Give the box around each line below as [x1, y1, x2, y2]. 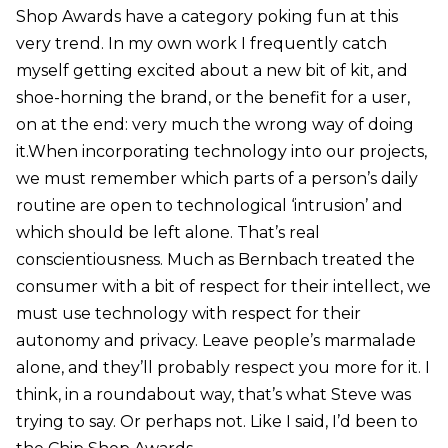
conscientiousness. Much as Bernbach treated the [15, 249, 415, 269]
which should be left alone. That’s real [15, 222, 320, 242]
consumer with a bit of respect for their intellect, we [15, 276, 431, 296]
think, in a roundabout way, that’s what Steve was [15, 384, 411, 404]
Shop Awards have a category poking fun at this [15, 6, 398, 26]
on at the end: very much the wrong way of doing [15, 114, 414, 134]
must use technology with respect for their [15, 303, 361, 323]
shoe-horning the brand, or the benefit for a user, [15, 87, 410, 107]
